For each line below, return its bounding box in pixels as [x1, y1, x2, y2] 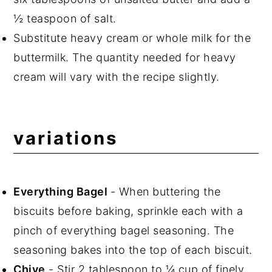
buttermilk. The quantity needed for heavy [13, 50, 236, 64]
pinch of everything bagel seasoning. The [13, 223, 234, 237]
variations [13, 127, 118, 149]
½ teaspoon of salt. [13, 12, 120, 25]
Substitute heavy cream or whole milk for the [13, 31, 251, 44]
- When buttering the [110, 185, 221, 198]
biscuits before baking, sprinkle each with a [13, 204, 243, 217]
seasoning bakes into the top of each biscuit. [13, 243, 253, 256]
